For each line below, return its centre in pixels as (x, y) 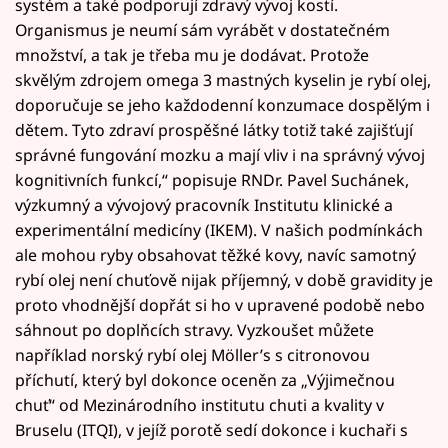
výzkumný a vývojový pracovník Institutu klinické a (204, 205)
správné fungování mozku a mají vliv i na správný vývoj (220, 155)
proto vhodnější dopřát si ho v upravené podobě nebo (220, 305)
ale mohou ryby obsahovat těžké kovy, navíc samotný (215, 255)
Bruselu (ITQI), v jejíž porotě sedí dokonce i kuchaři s (211, 430)
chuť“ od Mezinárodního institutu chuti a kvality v (199, 405)
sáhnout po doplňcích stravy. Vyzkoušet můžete (194, 330)
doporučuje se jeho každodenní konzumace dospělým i (222, 105)
